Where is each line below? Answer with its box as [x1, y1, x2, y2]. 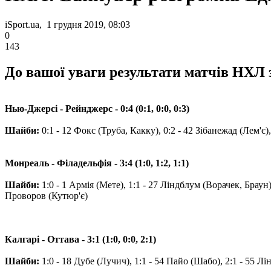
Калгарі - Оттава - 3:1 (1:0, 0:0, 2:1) [5, 233, 156, 244]
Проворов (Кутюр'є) [5, 190, 88, 201]
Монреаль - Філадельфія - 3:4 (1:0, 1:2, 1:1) [5, 157, 189, 168]
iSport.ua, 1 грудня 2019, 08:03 [5, 19, 130, 30]
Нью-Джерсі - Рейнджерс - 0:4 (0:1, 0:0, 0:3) [5, 103, 189, 114]
